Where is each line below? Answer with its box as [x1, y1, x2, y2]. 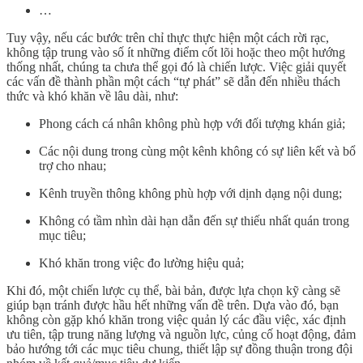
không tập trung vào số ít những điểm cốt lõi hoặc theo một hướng [6, 45, 345, 60]
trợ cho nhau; [39, 159, 106, 173]
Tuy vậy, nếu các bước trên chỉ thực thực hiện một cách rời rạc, [6, 31, 329, 45]
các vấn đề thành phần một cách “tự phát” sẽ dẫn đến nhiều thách [6, 75, 340, 89]
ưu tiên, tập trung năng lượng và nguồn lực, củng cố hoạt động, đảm [6, 327, 356, 342]
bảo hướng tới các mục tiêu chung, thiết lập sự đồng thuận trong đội [6, 342, 352, 357]
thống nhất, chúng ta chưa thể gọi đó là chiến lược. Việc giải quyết [6, 60, 346, 75]
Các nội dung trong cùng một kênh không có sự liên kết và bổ [39, 144, 356, 159]
